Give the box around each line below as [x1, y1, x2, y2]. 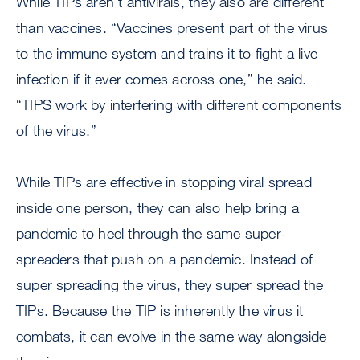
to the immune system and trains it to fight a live [16, 44, 318, 62]
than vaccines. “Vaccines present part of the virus [16, 18, 329, 36]
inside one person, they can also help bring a [16, 198, 300, 216]
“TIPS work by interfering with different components [16, 96, 342, 113]
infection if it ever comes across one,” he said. [16, 70, 307, 88]
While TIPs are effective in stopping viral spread [16, 173, 312, 190]
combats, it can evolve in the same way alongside [16, 327, 327, 345]
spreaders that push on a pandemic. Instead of [16, 250, 313, 268]
